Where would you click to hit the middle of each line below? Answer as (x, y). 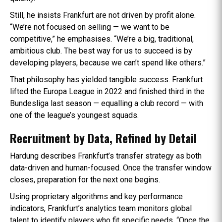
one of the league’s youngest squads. (74, 115)
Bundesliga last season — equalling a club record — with (107, 103)
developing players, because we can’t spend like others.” (108, 62)
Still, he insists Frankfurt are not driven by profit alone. (103, 15)
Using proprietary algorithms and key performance (96, 196)
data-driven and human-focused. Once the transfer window (111, 167)
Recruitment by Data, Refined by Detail (103, 138)
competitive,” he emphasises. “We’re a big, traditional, (102, 39)
